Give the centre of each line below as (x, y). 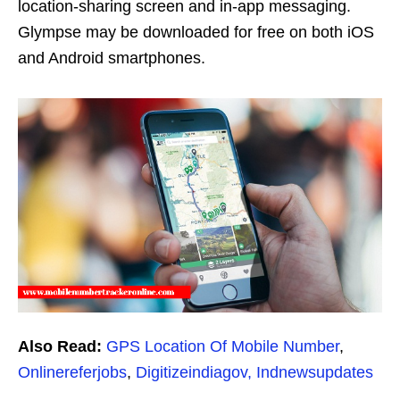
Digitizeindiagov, (194, 372)
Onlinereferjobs (72, 372)
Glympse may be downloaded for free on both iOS (196, 32)
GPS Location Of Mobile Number (223, 346)
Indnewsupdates (315, 372)
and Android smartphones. (112, 58)
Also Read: (60, 346)
